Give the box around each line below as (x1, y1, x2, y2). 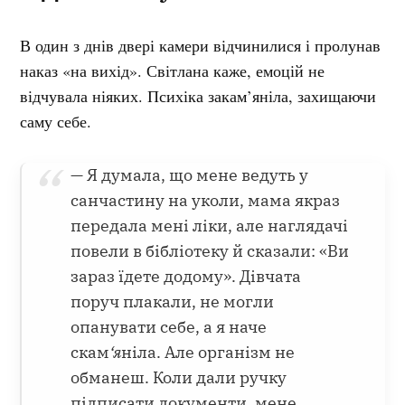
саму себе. (20, 109, 98, 132)
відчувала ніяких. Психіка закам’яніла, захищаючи (20, 84, 377, 107)
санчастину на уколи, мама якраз (71, 189, 341, 211)
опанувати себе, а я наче (71, 316, 268, 337)
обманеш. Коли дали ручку (71, 366, 287, 388)
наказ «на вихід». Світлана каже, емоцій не (20, 59, 325, 81)
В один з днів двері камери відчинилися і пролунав (20, 33, 381, 56)
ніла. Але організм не (121, 341, 296, 363)
